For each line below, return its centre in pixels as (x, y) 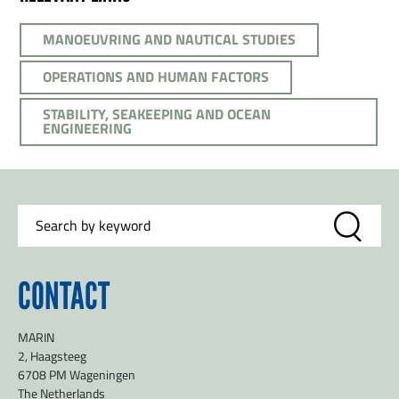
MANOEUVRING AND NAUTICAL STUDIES (169, 39)
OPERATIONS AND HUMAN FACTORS (156, 77)
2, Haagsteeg (52, 356)
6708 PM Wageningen (77, 375)
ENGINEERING (87, 128)
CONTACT (64, 297)
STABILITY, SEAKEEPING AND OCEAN (157, 114)
